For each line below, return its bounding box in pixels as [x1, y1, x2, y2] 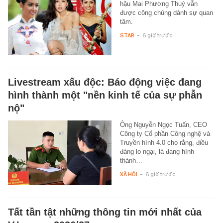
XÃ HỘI [119, 170, 137, 178]
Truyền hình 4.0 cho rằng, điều [119, 138, 208, 146]
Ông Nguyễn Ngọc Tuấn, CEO [119, 120, 207, 128]
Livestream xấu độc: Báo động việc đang [8, 76, 202, 88]
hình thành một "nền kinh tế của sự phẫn [8, 89, 202, 101]
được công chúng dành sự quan [119, 8, 213, 16]
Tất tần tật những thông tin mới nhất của [8, 206, 202, 218]
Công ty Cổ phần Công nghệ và [119, 129, 210, 137]
